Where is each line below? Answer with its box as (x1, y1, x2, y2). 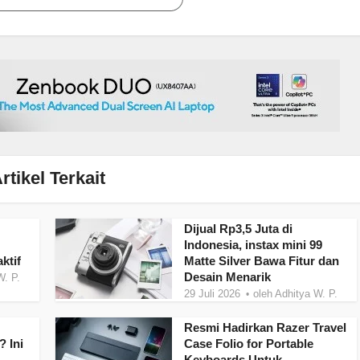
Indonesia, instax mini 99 (184, 238, 322, 252)
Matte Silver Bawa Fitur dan (184, 254, 339, 268)
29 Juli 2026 (184, 288, 240, 300)
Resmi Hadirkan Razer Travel (184, 321, 346, 334)
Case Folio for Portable (184, 337, 313, 350)
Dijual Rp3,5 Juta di (184, 222, 292, 235)
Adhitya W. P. (275, 288, 337, 300)
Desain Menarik (184, 270, 271, 284)
